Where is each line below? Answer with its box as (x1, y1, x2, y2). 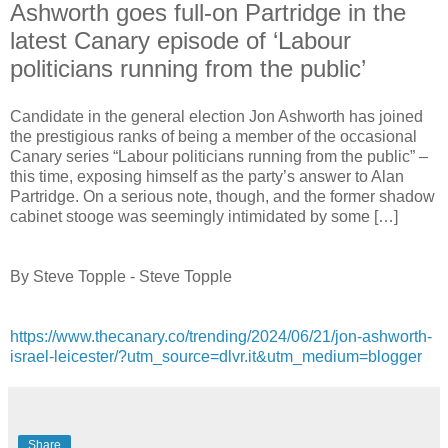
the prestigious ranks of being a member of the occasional (10, 127, 417, 145)
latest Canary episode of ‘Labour (10, 26, 351, 54)
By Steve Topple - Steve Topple (10, 267, 232, 285)
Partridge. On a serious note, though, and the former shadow (10, 187, 435, 205)
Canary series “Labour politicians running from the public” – (10, 147, 428, 165)
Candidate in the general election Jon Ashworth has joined (10, 107, 423, 125)
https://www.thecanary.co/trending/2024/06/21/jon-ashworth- (10, 327, 432, 345)
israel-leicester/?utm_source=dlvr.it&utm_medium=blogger (10, 347, 422, 365)
